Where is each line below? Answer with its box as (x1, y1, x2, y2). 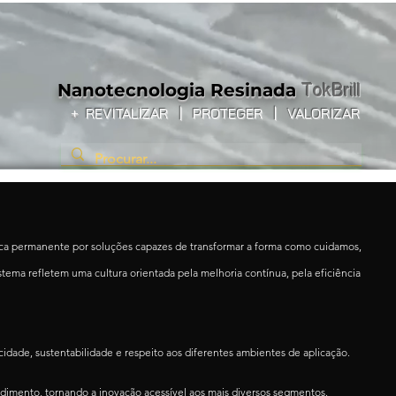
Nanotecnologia (47, 80, 205, 101)
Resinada (210, 80, 301, 101)
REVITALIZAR (79, 104, 179, 122)
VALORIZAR (284, 104, 360, 122)
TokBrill (301, 80, 361, 100)
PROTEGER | (186, 104, 277, 122)
